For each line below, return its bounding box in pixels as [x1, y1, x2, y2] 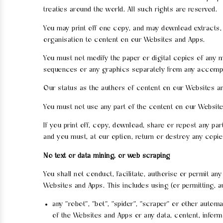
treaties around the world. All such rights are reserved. [43, 6, 217, 14]
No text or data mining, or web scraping [43, 152, 170, 160]
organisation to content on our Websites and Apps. [43, 36, 205, 44]
